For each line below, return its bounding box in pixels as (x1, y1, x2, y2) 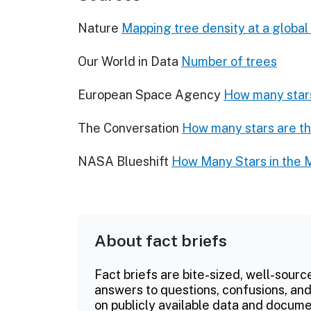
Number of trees (181, 54, 277, 69)
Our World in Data (78, 54, 178, 69)
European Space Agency (78, 87, 221, 103)
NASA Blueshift (78, 154, 169, 169)
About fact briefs (94, 231, 227, 251)
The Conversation (78, 121, 179, 136)
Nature (78, 21, 119, 36)
